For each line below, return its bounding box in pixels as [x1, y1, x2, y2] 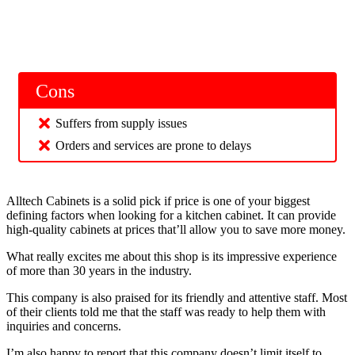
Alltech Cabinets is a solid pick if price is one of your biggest [6, 194, 310, 208]
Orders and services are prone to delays [55, 139, 254, 153]
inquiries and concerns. [6, 319, 121, 334]
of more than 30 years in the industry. [6, 264, 195, 278]
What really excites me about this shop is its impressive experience [6, 250, 337, 264]
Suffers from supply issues [55, 116, 187, 131]
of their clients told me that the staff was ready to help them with [6, 305, 326, 319]
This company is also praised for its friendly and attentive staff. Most [6, 291, 347, 305]
